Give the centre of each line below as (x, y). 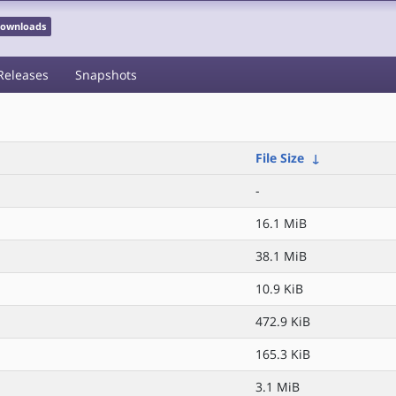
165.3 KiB (283, 354)
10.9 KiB (279, 289)
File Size (280, 158)
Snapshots (106, 75)
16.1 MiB (281, 223)
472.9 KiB (283, 321)
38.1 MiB (281, 256)
